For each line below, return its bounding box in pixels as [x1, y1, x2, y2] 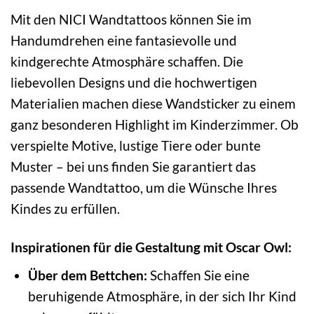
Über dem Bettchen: [27, 266, 147, 283]
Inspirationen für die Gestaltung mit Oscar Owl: [11, 239, 292, 256]
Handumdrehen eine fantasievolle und [11, 32, 237, 49]
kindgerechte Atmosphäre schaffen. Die [11, 53, 243, 70]
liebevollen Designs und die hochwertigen [11, 74, 257, 91]
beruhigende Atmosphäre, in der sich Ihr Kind [27, 287, 296, 304]
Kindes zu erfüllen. [11, 200, 120, 217]
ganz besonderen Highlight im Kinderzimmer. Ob [11, 116, 299, 133]
